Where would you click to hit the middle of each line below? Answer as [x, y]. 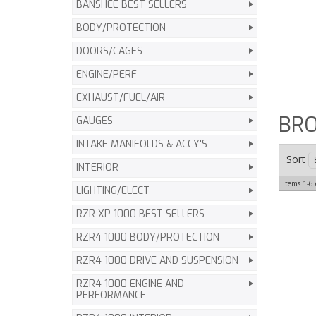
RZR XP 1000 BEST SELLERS [140, 214]
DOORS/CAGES [109, 51]
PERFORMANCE [111, 295]
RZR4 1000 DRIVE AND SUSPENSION [157, 261]
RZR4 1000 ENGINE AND [130, 284]
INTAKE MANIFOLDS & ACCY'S [142, 144]
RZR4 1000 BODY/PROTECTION [148, 237]
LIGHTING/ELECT [113, 191]
